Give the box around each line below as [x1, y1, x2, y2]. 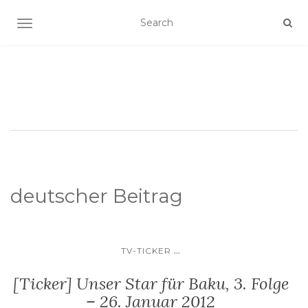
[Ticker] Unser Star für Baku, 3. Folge [12, 273, 289, 294]
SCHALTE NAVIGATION [24, 19, 137, 31]
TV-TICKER [121, 245, 171, 256]
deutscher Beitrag [10, 184, 183, 208]
